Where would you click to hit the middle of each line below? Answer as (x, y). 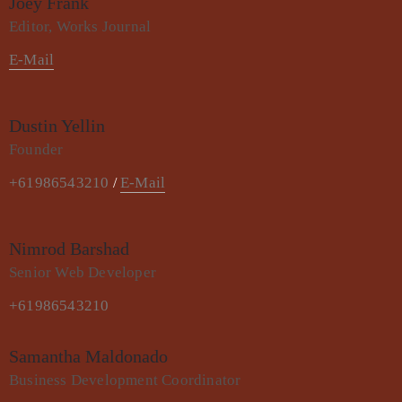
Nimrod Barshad (69, 249)
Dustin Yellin (57, 126)
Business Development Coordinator (125, 380)
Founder (36, 150)
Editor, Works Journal (80, 27)
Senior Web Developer (83, 273)
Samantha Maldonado (88, 357)
